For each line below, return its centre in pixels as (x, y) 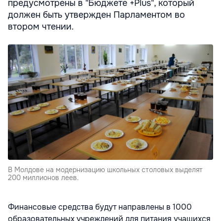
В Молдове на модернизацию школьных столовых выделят (105, 170)
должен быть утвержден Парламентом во (96, 15)
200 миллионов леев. (43, 178)
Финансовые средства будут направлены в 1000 (100, 207)
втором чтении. (41, 27)
